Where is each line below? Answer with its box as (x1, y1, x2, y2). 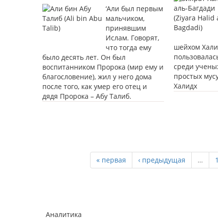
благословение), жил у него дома (42, 72, 152, 82)
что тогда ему (106, 43, 151, 53)
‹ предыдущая (138, 155, 185, 165)
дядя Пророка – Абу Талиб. (42, 91, 131, 101)
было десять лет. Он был (42, 53, 126, 62)
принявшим (106, 23, 146, 33)
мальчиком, (106, 14, 145, 23)
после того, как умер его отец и (42, 82, 147, 91)
